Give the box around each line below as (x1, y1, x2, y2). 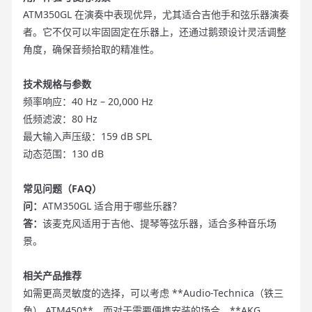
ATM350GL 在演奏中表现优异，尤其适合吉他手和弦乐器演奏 (23, 8, 289, 22)
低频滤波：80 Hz (23, 112, 97, 126)
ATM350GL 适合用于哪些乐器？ (42, 199, 182, 213)
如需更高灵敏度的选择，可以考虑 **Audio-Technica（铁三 (23, 286, 283, 300)
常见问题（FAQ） (23, 182, 102, 196)
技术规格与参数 (23, 77, 91, 91)
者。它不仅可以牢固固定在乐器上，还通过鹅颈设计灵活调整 (23, 25, 286, 39)
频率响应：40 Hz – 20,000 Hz (23, 95, 153, 109)
